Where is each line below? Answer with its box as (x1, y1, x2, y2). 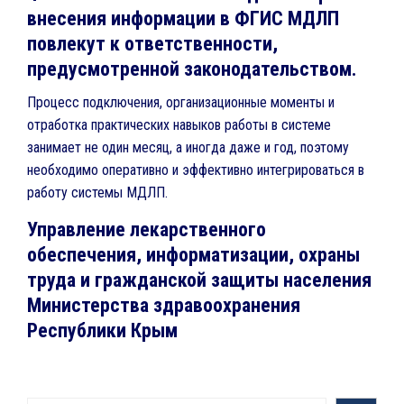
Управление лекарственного (27, 218, 266, 241)
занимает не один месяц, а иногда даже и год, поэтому (27, 139, 349, 156)
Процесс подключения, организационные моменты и (27, 94, 335, 111)
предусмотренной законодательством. (27, 58, 357, 80)
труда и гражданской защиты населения (27, 269, 372, 291)
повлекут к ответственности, (27, 32, 278, 55)
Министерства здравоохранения (27, 294, 300, 317)
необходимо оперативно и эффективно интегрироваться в (27, 161, 364, 179)
